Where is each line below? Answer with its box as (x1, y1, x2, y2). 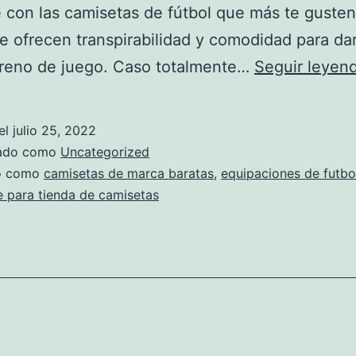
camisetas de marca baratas (44, 165, 214, 181)
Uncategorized (60, 144, 149, 160)
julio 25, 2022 (13, 122, 96, 138)
